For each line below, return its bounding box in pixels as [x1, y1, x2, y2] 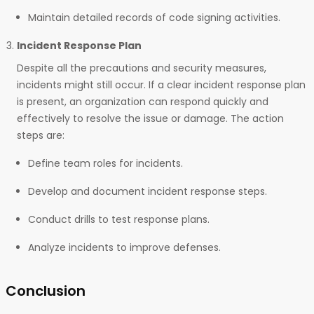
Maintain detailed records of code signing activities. [28, 11, 280, 25]
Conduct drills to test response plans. [28, 212, 210, 226]
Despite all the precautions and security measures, [17, 61, 266, 75]
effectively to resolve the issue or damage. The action [17, 111, 284, 125]
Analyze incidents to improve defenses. [28, 240, 221, 254]
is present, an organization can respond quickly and [17, 95, 268, 109]
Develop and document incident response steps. [28, 184, 267, 198]
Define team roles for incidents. [28, 156, 183, 170]
